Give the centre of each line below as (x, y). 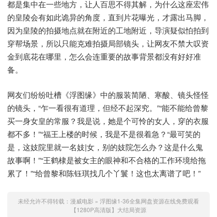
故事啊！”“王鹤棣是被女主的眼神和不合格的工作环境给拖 (107, 160)
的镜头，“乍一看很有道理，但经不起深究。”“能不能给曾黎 (108, 108)
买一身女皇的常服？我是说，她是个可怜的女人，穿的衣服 (108, 121)
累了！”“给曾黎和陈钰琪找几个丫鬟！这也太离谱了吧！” (104, 173)
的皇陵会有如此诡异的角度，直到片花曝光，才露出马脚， (108, 17)
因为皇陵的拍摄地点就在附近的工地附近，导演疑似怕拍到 (108, 30)
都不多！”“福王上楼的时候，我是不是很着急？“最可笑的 (104, 134)
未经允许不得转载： (44, 201)
